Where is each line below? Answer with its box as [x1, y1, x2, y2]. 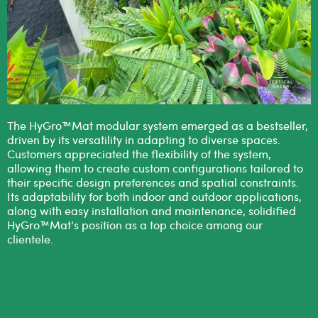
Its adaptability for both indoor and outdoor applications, [7, 188, 302, 204]
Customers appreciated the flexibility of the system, [7, 146, 271, 161]
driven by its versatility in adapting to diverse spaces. [7, 131, 280, 147]
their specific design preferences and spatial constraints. [7, 174, 299, 190]
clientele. [7, 231, 53, 246]
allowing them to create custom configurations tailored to [7, 160, 303, 175]
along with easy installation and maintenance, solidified [7, 202, 296, 218]
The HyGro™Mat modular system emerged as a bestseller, [7, 117, 308, 133]
